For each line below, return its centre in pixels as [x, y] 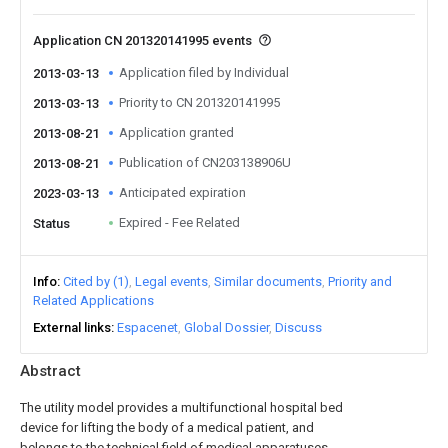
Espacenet [147, 327]
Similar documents [268, 281]
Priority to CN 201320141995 [199, 102]
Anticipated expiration [182, 192]
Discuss [298, 327]
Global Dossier [226, 327]
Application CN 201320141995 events [144, 40]
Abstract [50, 371]
